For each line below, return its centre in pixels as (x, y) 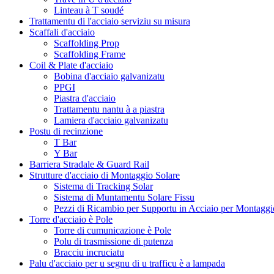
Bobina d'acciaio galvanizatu (109, 76)
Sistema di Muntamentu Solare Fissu (124, 197)
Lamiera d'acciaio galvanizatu (111, 120)
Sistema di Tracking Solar (103, 186)
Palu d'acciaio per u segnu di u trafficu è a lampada (127, 263)
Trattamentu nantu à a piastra (109, 109)
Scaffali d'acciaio (62, 32)
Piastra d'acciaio (85, 98)
